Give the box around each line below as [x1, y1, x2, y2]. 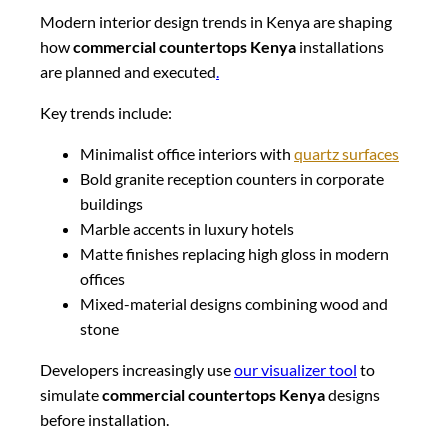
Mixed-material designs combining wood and [80, 294, 388, 314]
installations [296, 37, 384, 57]
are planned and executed [40, 62, 216, 82]
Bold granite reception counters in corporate [80, 169, 384, 189]
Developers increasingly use [40, 360, 234, 380]
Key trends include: [40, 103, 172, 123]
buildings [80, 194, 143, 214]
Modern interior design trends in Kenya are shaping [40, 12, 392, 32]
